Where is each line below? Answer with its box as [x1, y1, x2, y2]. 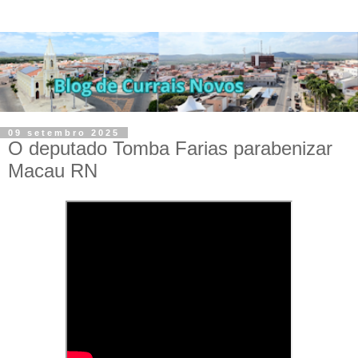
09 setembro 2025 [8, 127, 120, 137]
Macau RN [8, 159, 97, 181]
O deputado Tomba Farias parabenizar [8, 137, 332, 159]
